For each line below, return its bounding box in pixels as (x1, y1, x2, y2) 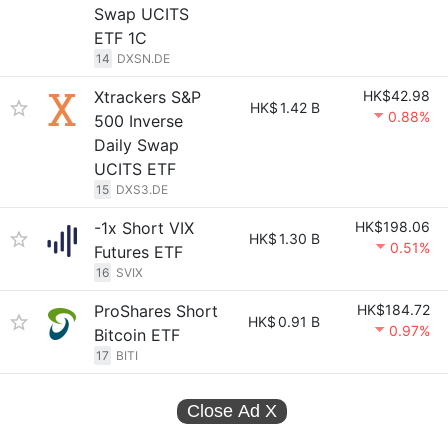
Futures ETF (94, 242, 183, 262)
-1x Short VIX (94, 218, 194, 238)
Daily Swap (94, 135, 179, 155)
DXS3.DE (116, 182, 168, 197)
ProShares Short (94, 301, 218, 321)
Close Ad (187, 401, 265, 421)
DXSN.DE (117, 51, 170, 66)
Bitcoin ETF (94, 325, 180, 345)
